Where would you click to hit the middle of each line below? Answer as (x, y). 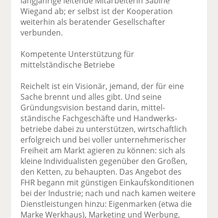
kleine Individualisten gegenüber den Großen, (104, 161)
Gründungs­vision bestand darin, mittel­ (93, 107)
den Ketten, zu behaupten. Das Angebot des (101, 172)
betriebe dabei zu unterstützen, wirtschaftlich (104, 129)
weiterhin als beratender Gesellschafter (93, 22)
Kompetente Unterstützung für (78, 54)
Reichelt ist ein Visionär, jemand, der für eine (102, 86)
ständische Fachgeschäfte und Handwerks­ (99, 118)
